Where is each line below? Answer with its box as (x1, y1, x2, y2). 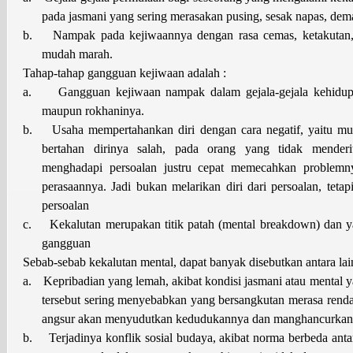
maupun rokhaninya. (42, 103, 144, 117)
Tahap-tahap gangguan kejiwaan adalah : (23, 65, 226, 80)
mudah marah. (42, 46, 113, 61)
